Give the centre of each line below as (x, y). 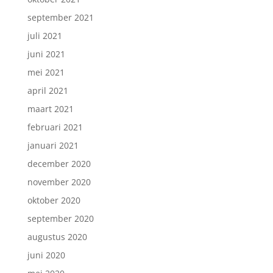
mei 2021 (46, 72)
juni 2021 (46, 54)
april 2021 (48, 90)
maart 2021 (50, 109)
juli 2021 (44, 36)
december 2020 (59, 164)
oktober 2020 (54, 200)
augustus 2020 (57, 237)
